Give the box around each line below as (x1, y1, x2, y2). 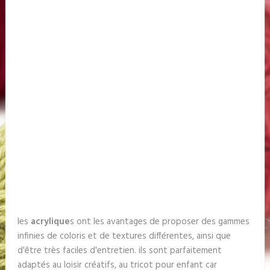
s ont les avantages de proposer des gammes (69, 215, 250, 229)
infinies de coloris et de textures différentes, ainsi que (17, 229, 231, 243)
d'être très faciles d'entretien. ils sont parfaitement (17, 243, 222, 258)
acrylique (30, 215, 70, 229)
